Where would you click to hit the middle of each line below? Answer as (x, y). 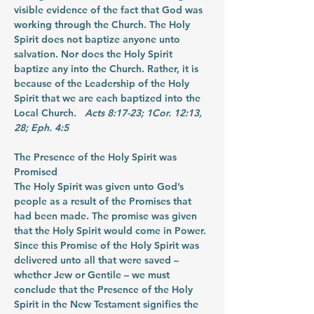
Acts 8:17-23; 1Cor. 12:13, (143, 113)
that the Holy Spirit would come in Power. (111, 231)
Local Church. (48, 113)
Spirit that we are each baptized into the (109, 98)
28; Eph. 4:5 (41, 128)
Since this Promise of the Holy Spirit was (108, 245)
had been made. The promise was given (107, 216)
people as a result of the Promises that (104, 201)
